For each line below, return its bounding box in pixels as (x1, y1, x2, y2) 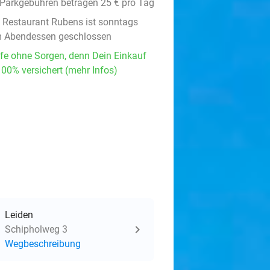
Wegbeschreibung (5, 238, 81, 250)
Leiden (5, 209, 33, 221)
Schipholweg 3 (5, 224, 67, 235)
